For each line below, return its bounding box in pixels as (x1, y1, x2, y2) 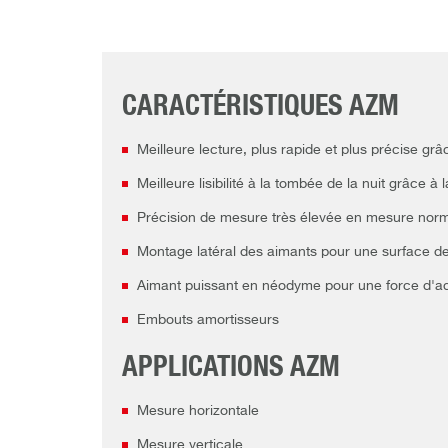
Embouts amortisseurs (137, 313, 279, 328)
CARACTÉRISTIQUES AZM (122, 93, 399, 122)
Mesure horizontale (137, 404, 259, 419)
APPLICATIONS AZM (122, 354, 340, 383)
